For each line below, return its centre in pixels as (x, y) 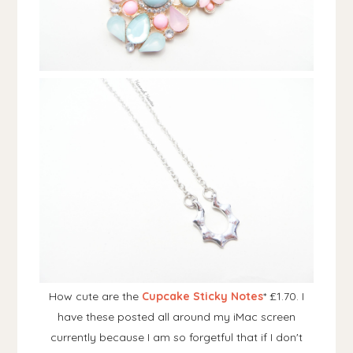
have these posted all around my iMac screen (176, 317)
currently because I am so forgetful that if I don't (176, 338)
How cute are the (95, 297)
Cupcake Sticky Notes (203, 297)
